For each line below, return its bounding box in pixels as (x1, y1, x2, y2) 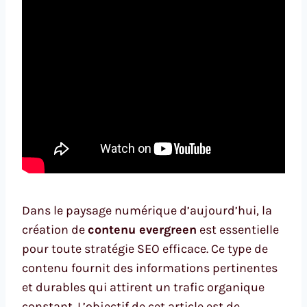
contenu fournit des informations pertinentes (22, 260, 278, 275)
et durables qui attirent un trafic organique (22, 279, 265, 295)
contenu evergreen (88, 221, 197, 237)
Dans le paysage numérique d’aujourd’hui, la (22, 202, 272, 218)
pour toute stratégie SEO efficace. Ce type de (22, 241, 268, 256)
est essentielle (197, 221, 279, 237)
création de (22, 221, 88, 237)
